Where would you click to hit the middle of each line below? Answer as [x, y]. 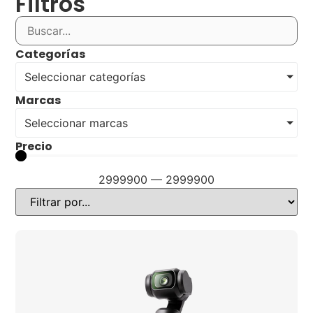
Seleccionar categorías [85, 77]
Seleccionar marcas [77, 123]
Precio [34, 147]
